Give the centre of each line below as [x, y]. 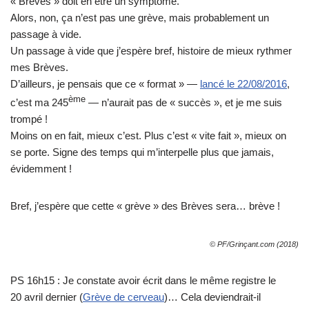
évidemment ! [41, 169]
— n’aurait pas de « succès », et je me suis [184, 103]
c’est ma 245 [39, 103]
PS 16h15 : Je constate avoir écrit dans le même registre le [143, 281]
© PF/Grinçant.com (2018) [254, 245]
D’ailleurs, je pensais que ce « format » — [105, 84]
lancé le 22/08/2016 [243, 84]
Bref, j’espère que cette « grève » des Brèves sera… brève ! [145, 206]
